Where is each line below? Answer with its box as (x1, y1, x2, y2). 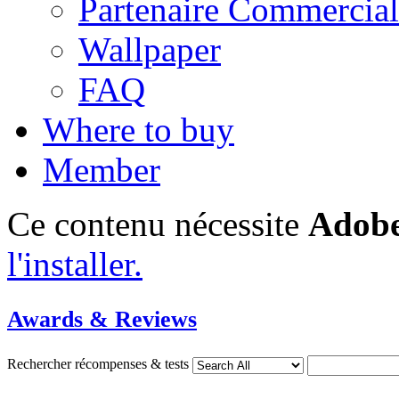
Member (43, 151, 160, 189)
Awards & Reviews (7, 305, 197, 332)
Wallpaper (78, 30, 221, 69)
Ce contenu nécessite (7, 205, 308, 243)
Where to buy (43, 110, 234, 149)
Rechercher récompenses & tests (7, 356, 192, 372)
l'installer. (7, 245, 142, 283)
